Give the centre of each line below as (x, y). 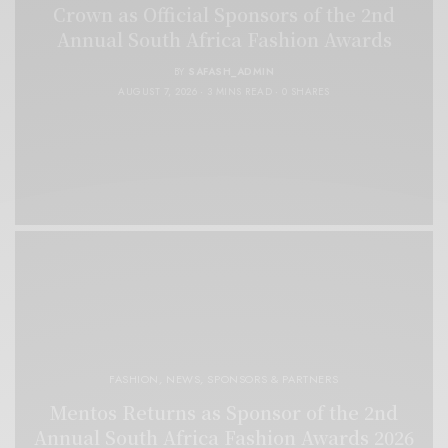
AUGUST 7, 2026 (158, 91)
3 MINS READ (239, 91)
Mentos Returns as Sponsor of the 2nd (224, 411)
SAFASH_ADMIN (231, 71)
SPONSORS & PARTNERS (273, 378)
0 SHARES (305, 91)
